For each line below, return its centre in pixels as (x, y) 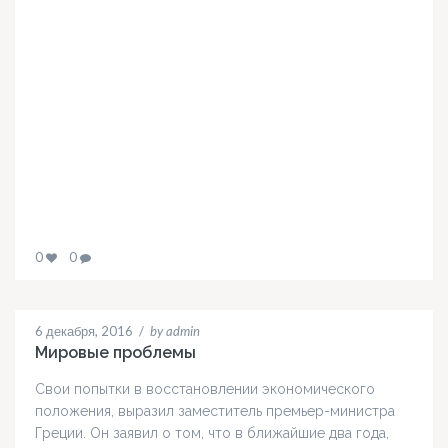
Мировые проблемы (115, 353)
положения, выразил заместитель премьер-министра (215, 411)
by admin (175, 331)
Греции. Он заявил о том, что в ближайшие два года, (212, 433)
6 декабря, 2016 (84, 331)
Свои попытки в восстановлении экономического (205, 389)
